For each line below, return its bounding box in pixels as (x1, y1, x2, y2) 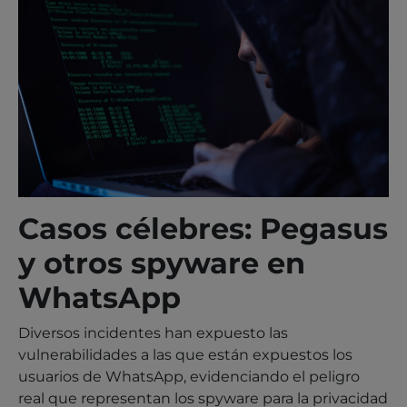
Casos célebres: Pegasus (18, 210, 388, 246)
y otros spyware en (18, 244, 305, 281)
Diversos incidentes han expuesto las (18, 323, 288, 342)
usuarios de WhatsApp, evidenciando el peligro (18, 367, 360, 385)
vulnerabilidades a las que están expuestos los (18, 345, 352, 363)
